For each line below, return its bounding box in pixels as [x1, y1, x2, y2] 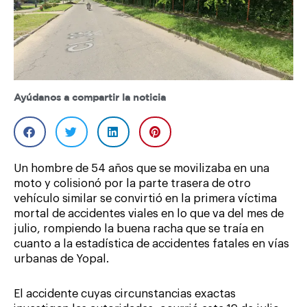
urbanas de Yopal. [14, 254, 109, 265]
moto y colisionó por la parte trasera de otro [14, 178, 251, 190]
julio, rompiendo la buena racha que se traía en [14, 223, 264, 235]
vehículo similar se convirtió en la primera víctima [14, 193, 277, 205]
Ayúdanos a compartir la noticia [14, 94, 166, 103]
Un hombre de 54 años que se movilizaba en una [14, 163, 269, 175]
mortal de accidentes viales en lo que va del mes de [14, 208, 284, 220]
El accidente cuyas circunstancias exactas [14, 288, 236, 299]
